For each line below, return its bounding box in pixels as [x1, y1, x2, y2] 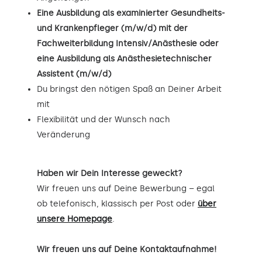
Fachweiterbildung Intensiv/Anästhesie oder [37, 38, 219, 49]
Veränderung [37, 129, 90, 140]
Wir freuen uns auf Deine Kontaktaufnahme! [37, 244, 216, 254]
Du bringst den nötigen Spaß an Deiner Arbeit [37, 84, 222, 94]
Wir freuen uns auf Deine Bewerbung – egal [37, 183, 215, 194]
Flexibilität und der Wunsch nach [37, 114, 170, 125]
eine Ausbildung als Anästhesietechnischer [37, 53, 212, 64]
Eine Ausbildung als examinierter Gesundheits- [37, 8, 225, 18]
